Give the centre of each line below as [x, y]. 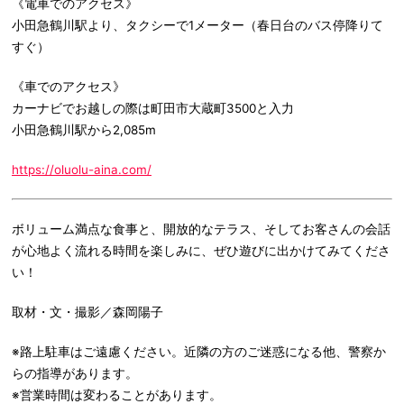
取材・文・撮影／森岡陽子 [87, 312]
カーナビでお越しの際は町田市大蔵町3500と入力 [153, 109]
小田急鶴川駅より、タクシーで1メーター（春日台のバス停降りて [197, 26]
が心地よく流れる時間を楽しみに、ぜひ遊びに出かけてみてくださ [201, 251]
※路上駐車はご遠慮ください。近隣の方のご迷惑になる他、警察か [199, 352]
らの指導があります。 [75, 374]
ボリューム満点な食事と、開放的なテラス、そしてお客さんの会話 [201, 230]
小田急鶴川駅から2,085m [84, 130]
